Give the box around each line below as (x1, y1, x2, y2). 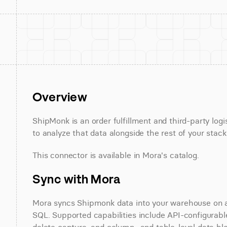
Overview (32, 89, 87, 104)
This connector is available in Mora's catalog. (32, 150, 199, 160)
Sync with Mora (32, 171, 121, 186)
